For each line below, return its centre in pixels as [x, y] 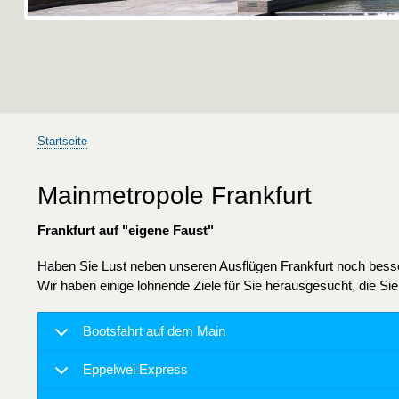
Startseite [62, 142]
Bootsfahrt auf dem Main [154, 331]
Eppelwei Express [135, 370]
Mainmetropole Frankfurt [175, 196]
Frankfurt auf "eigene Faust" [126, 231]
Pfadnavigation [80, 155]
